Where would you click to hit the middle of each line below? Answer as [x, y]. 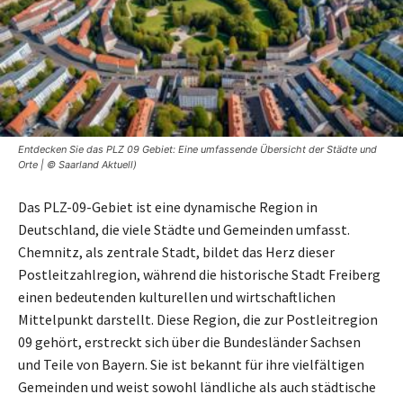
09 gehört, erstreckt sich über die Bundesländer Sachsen [189, 341]
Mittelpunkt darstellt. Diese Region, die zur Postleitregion [198, 319]
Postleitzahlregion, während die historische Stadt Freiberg [199, 274]
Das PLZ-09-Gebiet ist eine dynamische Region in [168, 206]
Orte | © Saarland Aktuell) [77, 164]
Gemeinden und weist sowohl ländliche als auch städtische [197, 386]
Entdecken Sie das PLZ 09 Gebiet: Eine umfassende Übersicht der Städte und [197, 149]
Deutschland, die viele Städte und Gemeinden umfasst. [184, 229]
